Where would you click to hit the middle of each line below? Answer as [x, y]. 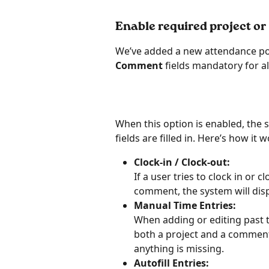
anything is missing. [179, 248]
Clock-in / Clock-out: [182, 162]
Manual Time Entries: [185, 205]
